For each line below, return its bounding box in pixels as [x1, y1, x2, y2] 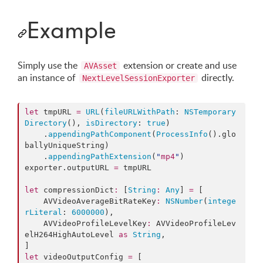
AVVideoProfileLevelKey [43, 219, 147, 228]
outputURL [67, 163, 109, 173]
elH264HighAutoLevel [25, 230, 119, 240]
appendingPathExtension [48, 152, 151, 161]
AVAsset [84, 61, 117, 71]
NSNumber [166, 197, 203, 206]
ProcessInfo [156, 130, 208, 139]
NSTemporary [184, 107, 236, 117]
